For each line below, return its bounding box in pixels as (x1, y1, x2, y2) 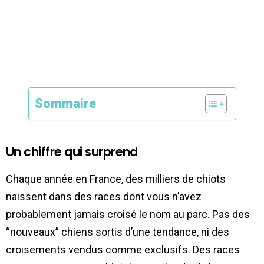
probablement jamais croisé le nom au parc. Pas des (6, 207, 250, 220)
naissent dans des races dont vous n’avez (6, 190, 202, 203)
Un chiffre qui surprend (6, 143, 138, 160)
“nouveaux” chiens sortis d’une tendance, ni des (6, 225, 229, 238)
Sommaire (34, 95, 96, 111)
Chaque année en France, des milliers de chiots (6, 172, 226, 185)
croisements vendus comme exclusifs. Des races (6, 243, 240, 256)
